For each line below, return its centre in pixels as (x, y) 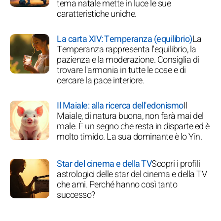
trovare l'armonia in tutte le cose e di (121, 70)
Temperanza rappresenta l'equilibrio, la (127, 49)
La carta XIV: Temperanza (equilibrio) (125, 39)
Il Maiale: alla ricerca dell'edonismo (120, 106)
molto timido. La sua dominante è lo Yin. (129, 137)
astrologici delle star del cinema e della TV (132, 174)
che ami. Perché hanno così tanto (117, 184)
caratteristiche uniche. (97, 14)
